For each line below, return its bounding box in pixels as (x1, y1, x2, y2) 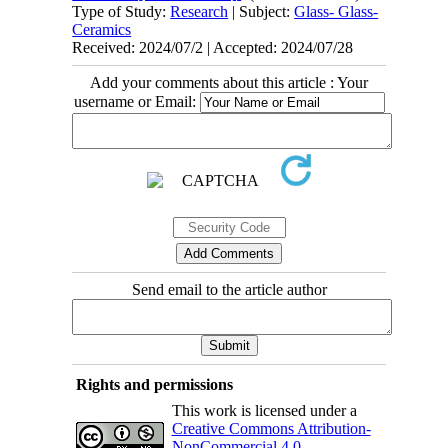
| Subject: (228, 2, 295, 20)
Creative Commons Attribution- (171, 419, 371, 437)
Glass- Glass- (294, 2, 379, 20)
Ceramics (72, 20, 132, 38)
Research (170, 2, 229, 20)
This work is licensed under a (171, 401, 357, 419)
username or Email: (73, 92, 200, 110)
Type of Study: (72, 2, 171, 20)
